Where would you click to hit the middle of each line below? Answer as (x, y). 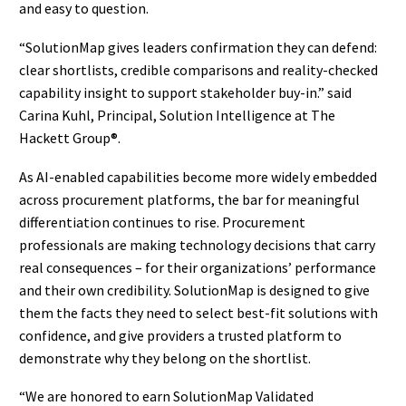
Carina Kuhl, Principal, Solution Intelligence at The (177, 115)
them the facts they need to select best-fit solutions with (198, 312)
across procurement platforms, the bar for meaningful (189, 199)
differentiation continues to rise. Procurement (162, 222)
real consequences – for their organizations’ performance (198, 267)
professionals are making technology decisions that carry (197, 244)
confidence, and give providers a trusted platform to (180, 335)
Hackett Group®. (70, 137)
